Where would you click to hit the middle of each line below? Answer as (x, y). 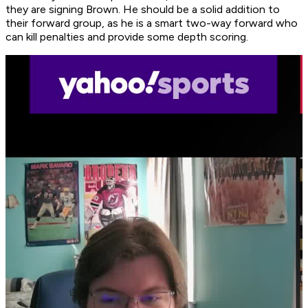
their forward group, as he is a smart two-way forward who (152, 23)
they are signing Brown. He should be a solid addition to (143, 10)
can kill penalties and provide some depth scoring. (127, 37)
